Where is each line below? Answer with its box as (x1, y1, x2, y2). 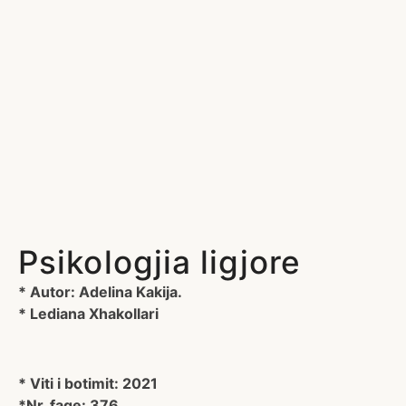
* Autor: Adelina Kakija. (18, 283, 182, 302)
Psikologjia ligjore (18, 243, 301, 282)
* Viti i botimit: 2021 (18, 374, 158, 393)
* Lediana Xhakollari (18, 304, 159, 324)
